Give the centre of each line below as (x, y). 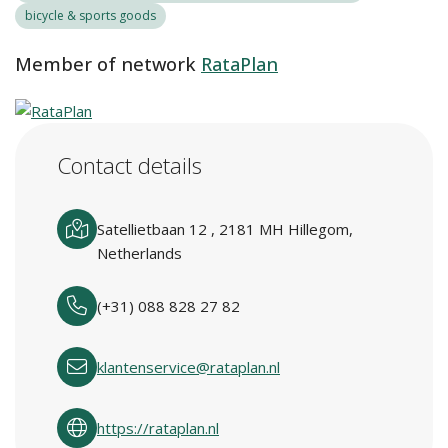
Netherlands (139, 253)
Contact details (129, 165)
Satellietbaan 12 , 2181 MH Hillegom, (225, 229)
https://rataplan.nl (158, 428)
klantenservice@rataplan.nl (188, 367)
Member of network (105, 64)
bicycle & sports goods (90, 15)
